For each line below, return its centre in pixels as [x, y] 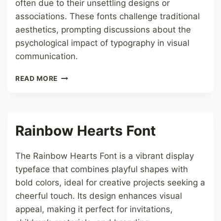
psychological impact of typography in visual [102, 43]
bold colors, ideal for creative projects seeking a [110, 183]
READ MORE [37, 78]
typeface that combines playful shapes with [102, 169]
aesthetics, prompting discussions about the [103, 30]
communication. [47, 56]
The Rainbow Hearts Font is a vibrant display [105, 156]
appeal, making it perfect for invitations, [94, 209]
